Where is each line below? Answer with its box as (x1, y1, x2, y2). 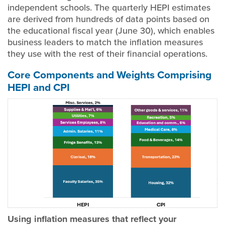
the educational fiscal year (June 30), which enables (8, 24, 214, 37)
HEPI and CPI (8, 79, 70, 95)
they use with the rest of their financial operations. (8, 47, 207, 60)
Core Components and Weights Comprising (8, 67, 211, 82)
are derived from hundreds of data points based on (8, 13, 209, 25)
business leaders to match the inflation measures (8, 36, 203, 48)
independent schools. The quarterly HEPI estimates (8, 1, 210, 14)
